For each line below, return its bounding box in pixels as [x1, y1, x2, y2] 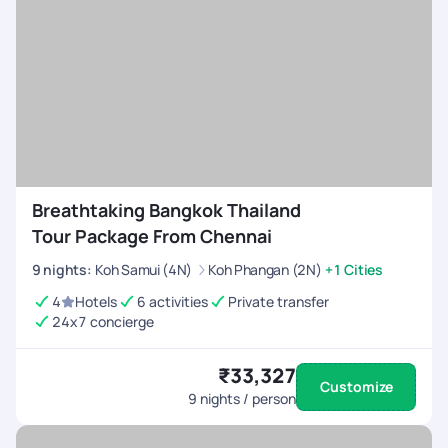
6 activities [137, 292, 208, 311]
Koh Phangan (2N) [208, 259, 322, 279]
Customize [319, 377, 393, 396]
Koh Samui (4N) [95, 259, 193, 279]
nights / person [197, 389, 296, 408]
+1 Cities [325, 260, 383, 279]
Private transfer [228, 292, 329, 311]
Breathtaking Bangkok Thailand [32, 198, 301, 222]
